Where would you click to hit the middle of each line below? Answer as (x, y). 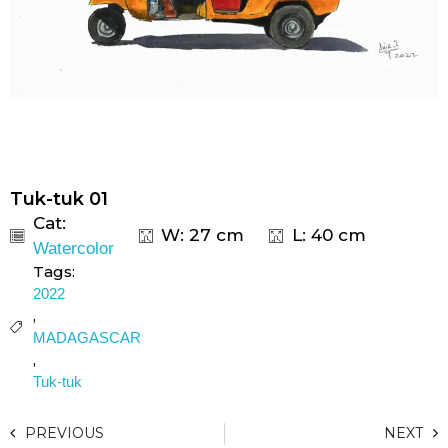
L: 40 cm (328, 235)
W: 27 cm (202, 235)
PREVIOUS (64, 433)
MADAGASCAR (86, 337)
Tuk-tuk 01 (59, 198)
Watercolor (73, 248)
